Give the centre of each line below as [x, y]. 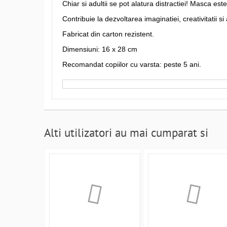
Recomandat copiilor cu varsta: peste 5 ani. [132, 64]
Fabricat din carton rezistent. [108, 34]
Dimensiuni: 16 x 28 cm [100, 49]
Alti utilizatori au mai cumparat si [126, 133]
